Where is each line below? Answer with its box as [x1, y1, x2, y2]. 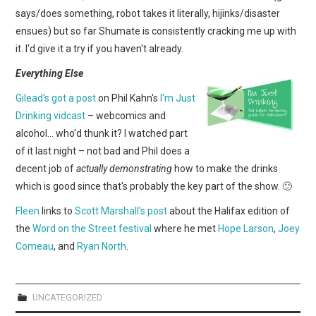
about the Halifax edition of [167, 205, 291, 217]
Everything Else [16, 67, 84, 79]
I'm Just [160, 92, 196, 104]
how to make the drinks [172, 162, 279, 174]
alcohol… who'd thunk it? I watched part [16, 127, 188, 139]
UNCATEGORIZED [30, 291, 102, 303]
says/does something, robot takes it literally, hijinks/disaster [16, 7, 281, 19]
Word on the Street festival [32, 222, 152, 234]
